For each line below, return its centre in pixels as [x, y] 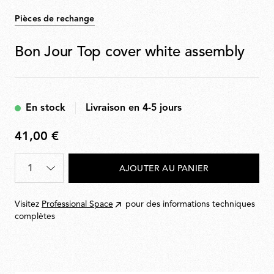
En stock [46, 108]
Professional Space [77, 205]
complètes [35, 217]
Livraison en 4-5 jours [134, 108]
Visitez [28, 205]
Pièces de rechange [55, 19]
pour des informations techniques [190, 205]
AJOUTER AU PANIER [164, 168]
